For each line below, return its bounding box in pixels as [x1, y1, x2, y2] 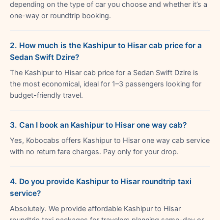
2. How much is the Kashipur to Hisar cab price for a [10, 40, 202, 50]
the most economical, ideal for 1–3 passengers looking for [10, 79, 201, 88]
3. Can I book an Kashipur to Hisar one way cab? [10, 120, 187, 130]
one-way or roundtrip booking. [10, 11, 111, 20]
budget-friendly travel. [10, 90, 83, 100]
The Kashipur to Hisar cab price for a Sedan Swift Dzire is [10, 68, 198, 77]
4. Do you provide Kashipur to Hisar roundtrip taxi [10, 176, 192, 186]
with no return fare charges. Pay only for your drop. [10, 147, 179, 156]
